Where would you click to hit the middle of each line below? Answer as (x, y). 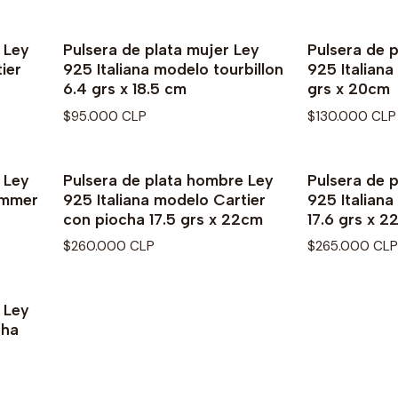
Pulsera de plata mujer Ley (161, 50)
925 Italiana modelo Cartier (164, 199)
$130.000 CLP (352, 116)
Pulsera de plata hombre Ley (168, 179)
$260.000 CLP (109, 246)
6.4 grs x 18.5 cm (125, 89)
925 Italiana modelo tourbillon (173, 69)
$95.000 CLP (105, 116)
